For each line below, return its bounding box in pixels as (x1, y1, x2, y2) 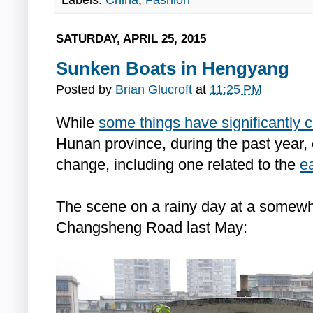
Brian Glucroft (115, 82, 192, 97)
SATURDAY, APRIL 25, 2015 (56, 31, 206, 46)
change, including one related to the (56, 156, 300, 174)
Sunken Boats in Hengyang (56, 58, 289, 80)
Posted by (56, 82, 115, 97)
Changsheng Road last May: (56, 219, 247, 237)
